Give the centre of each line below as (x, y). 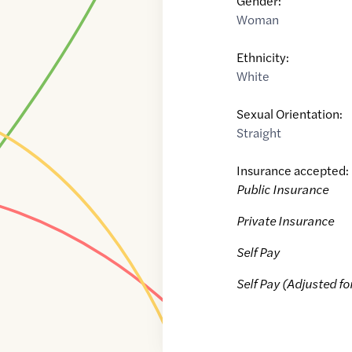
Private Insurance (286, 221)
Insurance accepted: (293, 170)
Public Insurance (283, 189)
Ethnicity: (263, 57)
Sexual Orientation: (290, 114)
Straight (259, 133)
